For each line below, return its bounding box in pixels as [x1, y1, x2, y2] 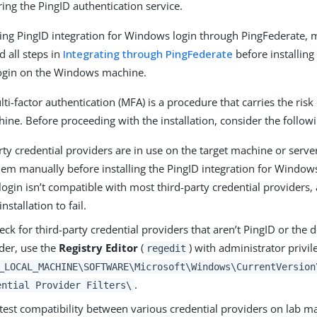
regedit [146, 243, 186, 254]
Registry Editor [59, 241, 139, 255]
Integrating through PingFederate [63, 47, 234, 61]
